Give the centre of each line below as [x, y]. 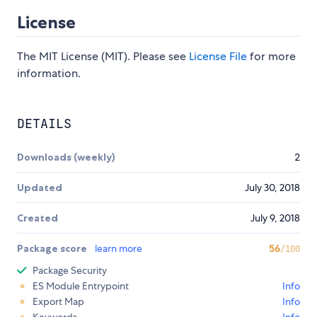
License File [218, 57]
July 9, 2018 [275, 218]
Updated [40, 188]
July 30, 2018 [272, 188]
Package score [53, 249]
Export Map [58, 302]
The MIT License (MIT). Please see [103, 57]
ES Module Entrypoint [81, 286]
